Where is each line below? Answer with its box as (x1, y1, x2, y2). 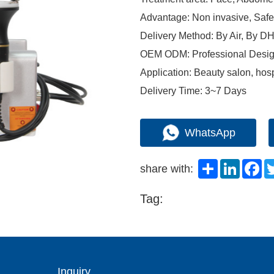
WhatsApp (184, 126, 235, 139)
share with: (140, 162, 194, 175)
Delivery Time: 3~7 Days (140, 86, 247, 96)
